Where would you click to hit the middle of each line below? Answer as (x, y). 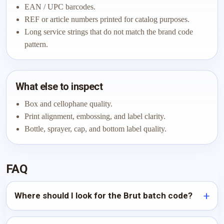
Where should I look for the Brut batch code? (103, 195)
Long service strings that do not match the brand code (109, 32)
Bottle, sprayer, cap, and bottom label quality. (95, 129)
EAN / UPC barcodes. (60, 7)
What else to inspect (59, 86)
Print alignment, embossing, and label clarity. (95, 116)
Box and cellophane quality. (68, 104)
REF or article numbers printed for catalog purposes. (107, 19)
